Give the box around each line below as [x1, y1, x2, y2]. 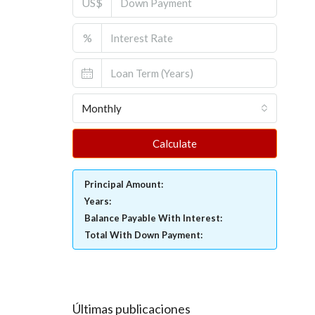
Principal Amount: [84, 179, 163, 190]
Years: [84, 195, 111, 207]
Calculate [153, 137, 197, 150]
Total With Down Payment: [84, 229, 202, 240]
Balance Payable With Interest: [84, 212, 222, 224]
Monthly [82, 102, 122, 115]
